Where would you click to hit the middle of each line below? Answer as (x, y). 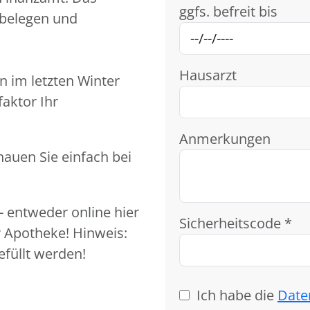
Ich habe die (237, 295)
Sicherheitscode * (236, 223)
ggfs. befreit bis (228, 11)
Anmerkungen (225, 139)
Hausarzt (208, 75)
